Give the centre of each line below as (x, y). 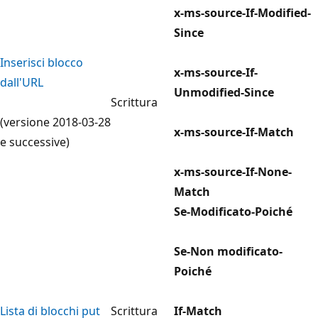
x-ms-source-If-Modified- (242, 12)
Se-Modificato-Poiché (233, 211)
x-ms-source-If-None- (233, 171)
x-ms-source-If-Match (234, 132)
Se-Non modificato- (228, 251)
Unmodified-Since (224, 92)
